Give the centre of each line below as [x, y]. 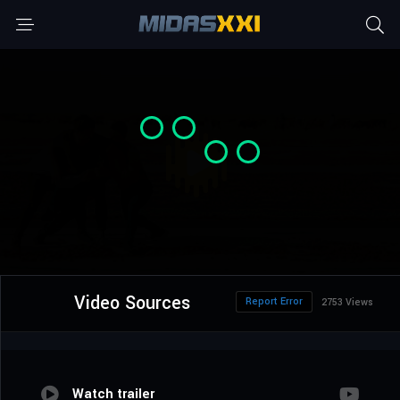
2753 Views [347, 303]
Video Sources [132, 304]
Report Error [274, 302]
